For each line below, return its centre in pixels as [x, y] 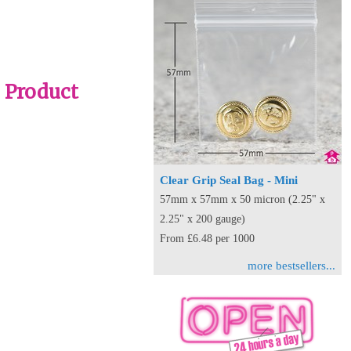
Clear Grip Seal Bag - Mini [229, 180]
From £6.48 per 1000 [207, 238]
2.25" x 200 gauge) [203, 219]
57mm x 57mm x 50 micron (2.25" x [242, 199]
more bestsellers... [291, 265]
